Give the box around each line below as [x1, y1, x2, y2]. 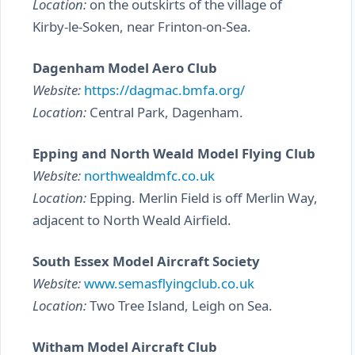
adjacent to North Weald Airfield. [32, 211, 231, 229]
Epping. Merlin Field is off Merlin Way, [86, 189, 318, 207]
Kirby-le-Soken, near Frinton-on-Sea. [32, 17, 251, 36]
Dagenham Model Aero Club [32, 59, 217, 77]
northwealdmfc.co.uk [84, 166, 215, 185]
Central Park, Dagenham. [86, 103, 243, 121]
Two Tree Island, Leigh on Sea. [86, 296, 273, 315]
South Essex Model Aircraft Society [32, 252, 260, 270]
